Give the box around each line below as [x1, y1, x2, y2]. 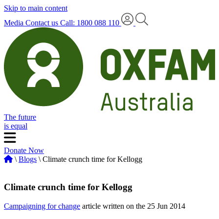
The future [4, 113, 36, 122]
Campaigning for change [4, 201, 80, 210]
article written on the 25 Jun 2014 [80, 201, 185, 210]
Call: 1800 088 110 [60, 19, 121, 27]
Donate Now [4, 146, 44, 155]
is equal [4, 122, 27, 131]
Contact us [25, 19, 58, 27]
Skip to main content [4, 4, 67, 12]
